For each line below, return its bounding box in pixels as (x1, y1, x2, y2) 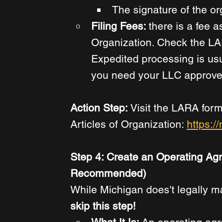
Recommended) (70, 167, 146, 180)
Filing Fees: (91, 20, 149, 33)
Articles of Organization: (70, 118, 187, 131)
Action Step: (70, 102, 130, 114)
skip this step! (70, 200, 136, 213)
